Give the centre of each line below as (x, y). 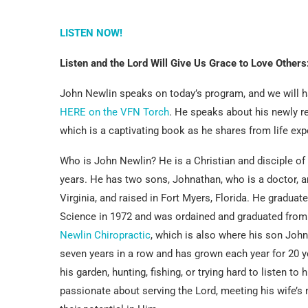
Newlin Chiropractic (105, 235)
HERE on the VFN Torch (114, 112)
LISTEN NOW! (91, 33)
